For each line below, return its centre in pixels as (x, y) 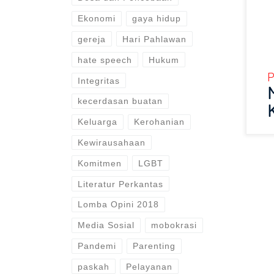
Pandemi (97, 246)
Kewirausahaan (111, 143)
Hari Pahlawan (155, 39)
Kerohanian (160, 122)
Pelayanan (150, 266)
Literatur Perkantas (120, 184)
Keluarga (97, 122)
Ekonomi (96, 19)
